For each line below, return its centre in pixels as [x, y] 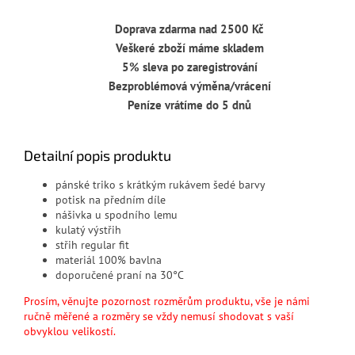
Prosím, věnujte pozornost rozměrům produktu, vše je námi [167, 302]
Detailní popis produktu [97, 156]
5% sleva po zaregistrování [189, 67]
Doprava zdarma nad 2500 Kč [189, 29]
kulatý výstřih [88, 230]
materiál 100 [86, 260]
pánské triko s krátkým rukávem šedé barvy [160, 185]
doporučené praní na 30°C [120, 275]
